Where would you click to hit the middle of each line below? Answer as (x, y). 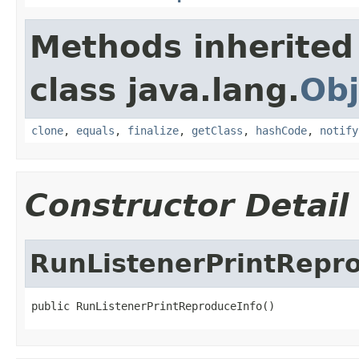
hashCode (281, 130)
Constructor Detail (187, 205)
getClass (217, 130)
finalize (153, 130)
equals (95, 130)
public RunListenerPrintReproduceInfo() (153, 306)
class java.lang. (165, 90)
